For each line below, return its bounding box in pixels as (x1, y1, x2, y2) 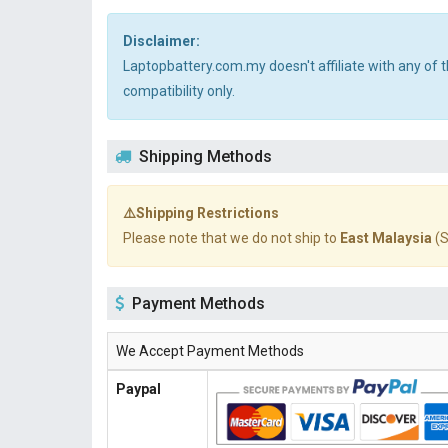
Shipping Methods (139, 147, 272, 166)
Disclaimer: (123, 33, 200, 49)
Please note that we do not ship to (123, 230, 340, 246)
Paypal (116, 381, 161, 397)
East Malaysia (340, 230, 432, 246)
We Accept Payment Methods (116, 343, 304, 359)
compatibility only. (123, 83, 235, 99)
